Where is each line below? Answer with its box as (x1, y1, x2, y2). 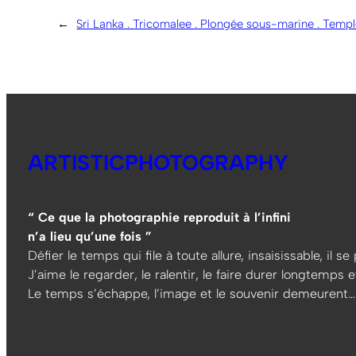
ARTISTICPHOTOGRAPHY (27, 149, 288, 176)
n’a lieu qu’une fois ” (27, 229, 152, 245)
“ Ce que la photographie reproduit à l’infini (27, 210, 291, 226)
